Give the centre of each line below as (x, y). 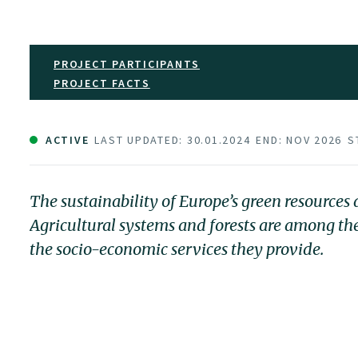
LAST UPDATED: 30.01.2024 (173, 139)
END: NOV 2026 (299, 139)
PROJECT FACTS (102, 83)
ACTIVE (66, 139)
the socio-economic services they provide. (177, 249)
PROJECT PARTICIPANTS (127, 64)
